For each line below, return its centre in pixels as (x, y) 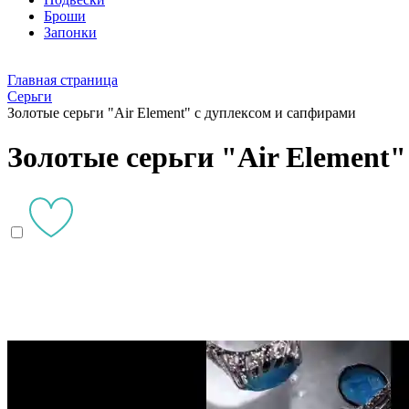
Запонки (70, 32)
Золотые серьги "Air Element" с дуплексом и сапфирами (182, 113)
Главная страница (63, 80)
